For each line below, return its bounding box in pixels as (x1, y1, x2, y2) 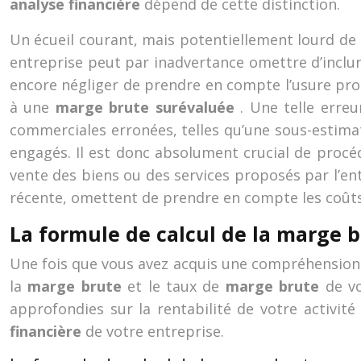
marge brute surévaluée (55, 98, 241, 117)
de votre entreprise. (85, 322, 224, 341)
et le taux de (127, 276, 226, 296)
